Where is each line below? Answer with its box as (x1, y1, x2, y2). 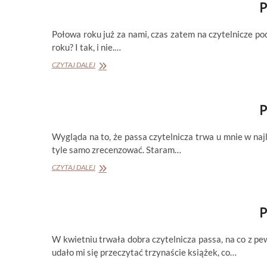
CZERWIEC (95, 80, 127, 90)
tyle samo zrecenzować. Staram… (52, 144, 181, 155)
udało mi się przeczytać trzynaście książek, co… (52, 246, 237, 257)
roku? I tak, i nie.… (52, 41, 121, 52)
